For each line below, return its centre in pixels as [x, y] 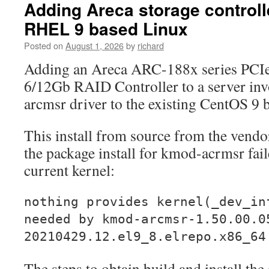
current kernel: [69, 170]
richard [151, 45]
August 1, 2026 [95, 45]
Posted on [44, 45]
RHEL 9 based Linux [106, 29]
